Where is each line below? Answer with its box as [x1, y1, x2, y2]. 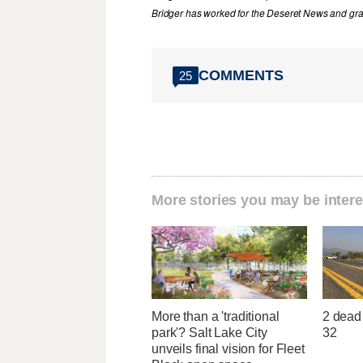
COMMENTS [199, 66, 284, 83]
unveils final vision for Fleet [152, 342, 305, 357]
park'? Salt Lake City [152, 326, 268, 340]
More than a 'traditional [152, 310, 280, 324]
